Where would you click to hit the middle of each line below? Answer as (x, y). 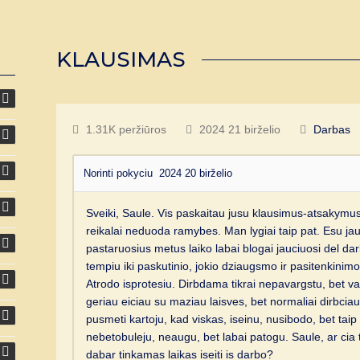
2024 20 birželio (196, 174)
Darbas (332, 130)
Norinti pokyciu (122, 174)
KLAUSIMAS (121, 59)
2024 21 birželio (240, 130)
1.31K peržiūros (127, 130)
